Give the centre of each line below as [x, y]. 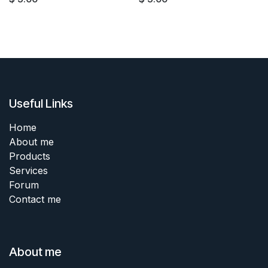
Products [30, 156]
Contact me [35, 199]
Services [28, 170]
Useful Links [41, 103]
